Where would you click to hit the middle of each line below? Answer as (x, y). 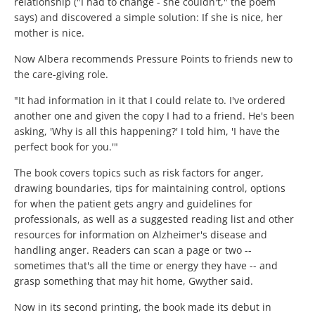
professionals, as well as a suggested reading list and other (154, 219)
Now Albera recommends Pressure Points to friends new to (153, 59)
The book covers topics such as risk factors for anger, (139, 173)
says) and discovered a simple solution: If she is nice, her (148, 18)
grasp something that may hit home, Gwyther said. (134, 281)
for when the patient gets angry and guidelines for (133, 204)
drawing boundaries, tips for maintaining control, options (150, 188)
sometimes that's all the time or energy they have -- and (146, 266)
